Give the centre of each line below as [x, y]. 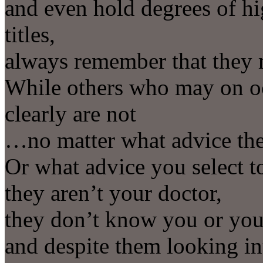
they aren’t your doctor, [113, 193]
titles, [30, 34]
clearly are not [70, 113]
